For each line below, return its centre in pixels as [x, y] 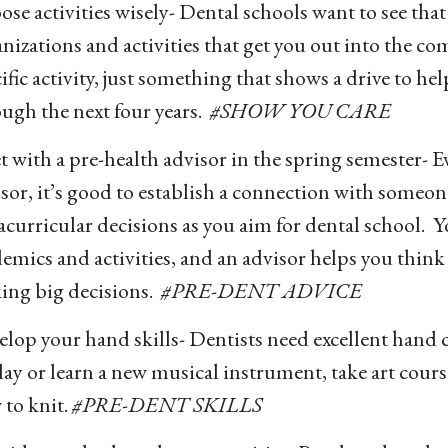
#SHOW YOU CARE [300, 110]
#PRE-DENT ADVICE [261, 290]
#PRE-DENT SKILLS [167, 404]
